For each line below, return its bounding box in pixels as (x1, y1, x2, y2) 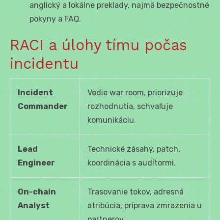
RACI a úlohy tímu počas (10, 36, 187, 54)
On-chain (18, 187, 56, 196)
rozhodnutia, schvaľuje (87, 101, 173, 111)
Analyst (18, 200, 50, 210)
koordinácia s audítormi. (87, 158, 176, 167)
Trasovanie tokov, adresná (87, 187, 184, 196)
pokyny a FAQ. (29, 14, 81, 24)
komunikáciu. (87, 115, 136, 125)
